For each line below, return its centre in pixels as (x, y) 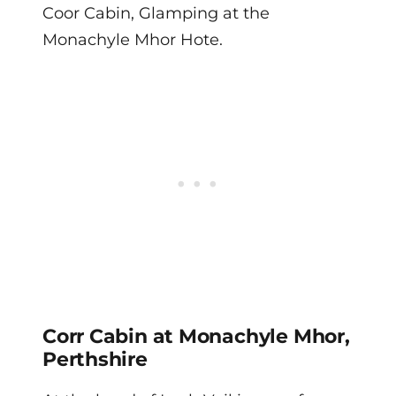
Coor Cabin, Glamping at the (156, 13)
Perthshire (95, 359)
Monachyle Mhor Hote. (133, 39)
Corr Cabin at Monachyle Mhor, (196, 336)
